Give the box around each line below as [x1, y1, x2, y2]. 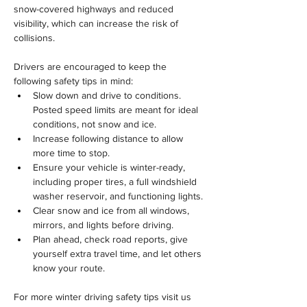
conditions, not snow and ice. [33, 119, 156, 130]
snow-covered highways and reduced [14, 3, 176, 14]
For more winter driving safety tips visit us [14, 291, 194, 302]
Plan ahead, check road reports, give [33, 234, 191, 245]
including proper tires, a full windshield [33, 176, 199, 187]
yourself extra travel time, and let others [33, 248, 204, 259]
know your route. [33, 262, 105, 273]
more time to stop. [33, 147, 110, 158]
